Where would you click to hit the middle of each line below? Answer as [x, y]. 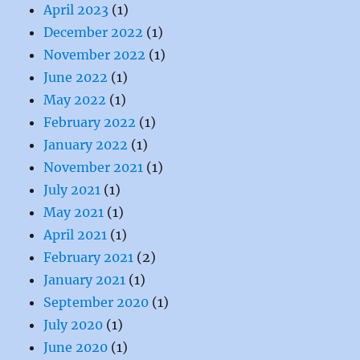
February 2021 [89, 258]
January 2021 [85, 280]
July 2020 [74, 325]
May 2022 [75, 100]
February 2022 [90, 123]
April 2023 [76, 10]
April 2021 [76, 235]
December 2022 [94, 33]
